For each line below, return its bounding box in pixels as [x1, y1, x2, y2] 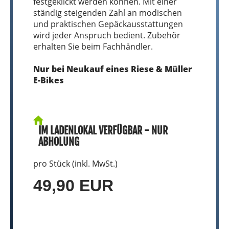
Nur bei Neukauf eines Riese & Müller [33, 63, 192, 75]
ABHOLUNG [38, 135, 79, 148]
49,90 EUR [33, 176, 113, 195]
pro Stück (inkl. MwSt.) [33, 158, 118, 169]
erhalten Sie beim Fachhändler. [33, 41, 153, 52]
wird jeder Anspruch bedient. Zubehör [33, 30, 180, 41]
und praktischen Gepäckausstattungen [33, 18, 183, 30]
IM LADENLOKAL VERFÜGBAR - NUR [38, 124, 168, 137]
